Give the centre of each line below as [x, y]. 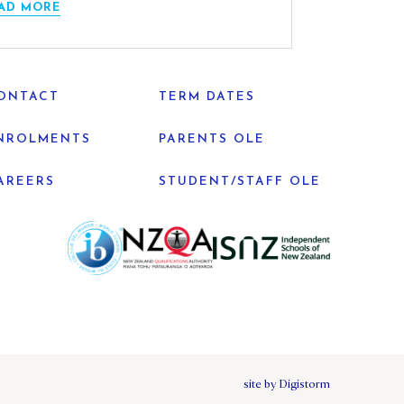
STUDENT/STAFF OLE [240, 181]
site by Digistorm [287, 384]
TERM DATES [207, 96]
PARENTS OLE [212, 139]
